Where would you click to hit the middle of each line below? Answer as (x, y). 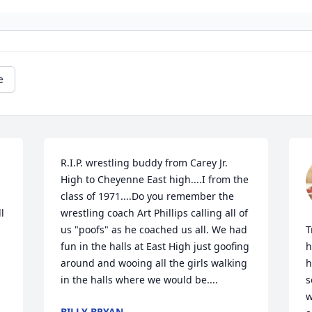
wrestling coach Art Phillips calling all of (155, 213)
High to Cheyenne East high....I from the (155, 180)
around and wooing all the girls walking (154, 263)
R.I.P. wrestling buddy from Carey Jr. (145, 163)
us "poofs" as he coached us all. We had (154, 230)
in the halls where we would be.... (140, 280)
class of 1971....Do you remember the (148, 196)
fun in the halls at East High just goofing (155, 247)
